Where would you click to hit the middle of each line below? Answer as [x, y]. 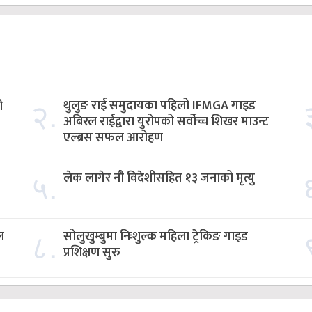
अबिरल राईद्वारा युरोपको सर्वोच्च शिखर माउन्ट [166, 122]
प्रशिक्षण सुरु [92, 253]
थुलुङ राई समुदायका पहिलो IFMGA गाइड [160, 106]
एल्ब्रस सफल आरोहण [114, 138]
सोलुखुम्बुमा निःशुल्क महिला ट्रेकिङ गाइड [156, 237]
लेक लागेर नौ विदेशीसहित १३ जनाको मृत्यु [159, 178]
